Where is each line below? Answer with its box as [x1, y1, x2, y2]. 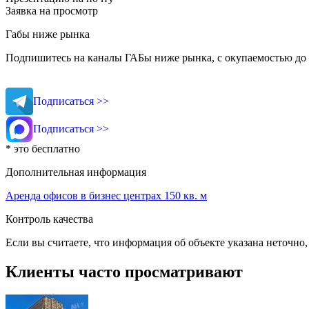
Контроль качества [6, 212, 93, 225]
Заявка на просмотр [6, 4, 98, 17]
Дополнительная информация [6, 166, 146, 178]
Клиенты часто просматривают [6, 262, 243, 281]
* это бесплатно [6, 142, 80, 154]
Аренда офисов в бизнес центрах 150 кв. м [6, 189, 207, 201]
